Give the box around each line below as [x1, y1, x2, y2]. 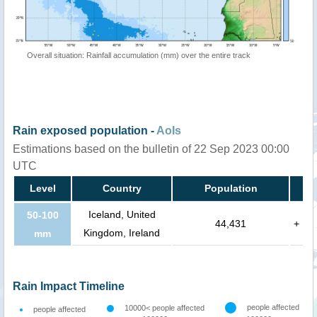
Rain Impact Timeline [13, 280, 125, 293]
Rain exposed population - [13, 125, 156, 137]
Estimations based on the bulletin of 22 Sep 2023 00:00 [13, 143, 289, 156]
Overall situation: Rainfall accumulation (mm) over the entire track [27, 51, 250, 60]
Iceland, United [88, 209, 156, 221]
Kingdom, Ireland [83, 227, 160, 239]
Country [102, 183, 142, 195]
